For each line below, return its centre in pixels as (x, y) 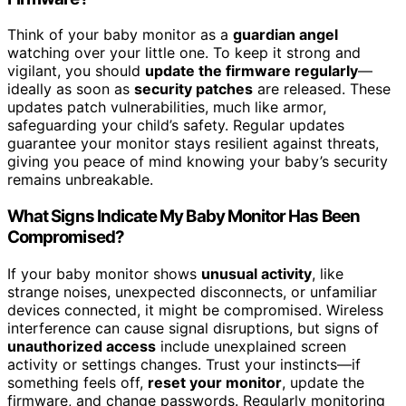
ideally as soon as (71, 89)
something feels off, (77, 382)
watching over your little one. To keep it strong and (184, 53)
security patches (193, 89)
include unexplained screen (251, 346)
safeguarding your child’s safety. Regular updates (176, 126)
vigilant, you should (76, 71)
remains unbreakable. (80, 180)
